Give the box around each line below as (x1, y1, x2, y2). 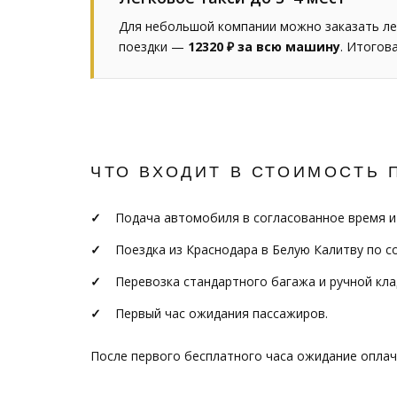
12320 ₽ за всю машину (188, 38, 340, 55)
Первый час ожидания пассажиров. (115, 305, 328, 322)
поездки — (119, 38, 188, 55)
